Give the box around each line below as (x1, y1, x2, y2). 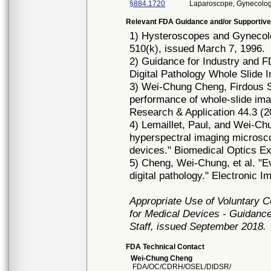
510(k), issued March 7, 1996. (129, 42, 266, 54)
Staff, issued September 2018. (129, 220, 267, 232)
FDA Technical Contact (126, 243, 205, 251)
